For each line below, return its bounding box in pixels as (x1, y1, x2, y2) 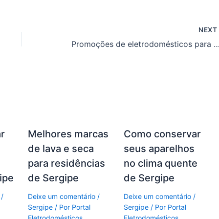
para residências (27, 157, 105, 169)
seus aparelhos (123, 142, 195, 154)
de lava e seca (27, 142, 94, 154)
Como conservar (123, 128, 201, 140)
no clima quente (123, 157, 197, 169)
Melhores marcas (27, 128, 109, 140)
